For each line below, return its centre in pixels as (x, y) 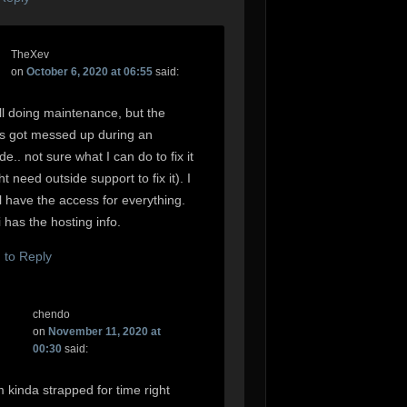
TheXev (30, 55)
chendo (51, 314)
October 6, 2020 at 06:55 (90, 72)
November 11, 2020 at (104, 331)
